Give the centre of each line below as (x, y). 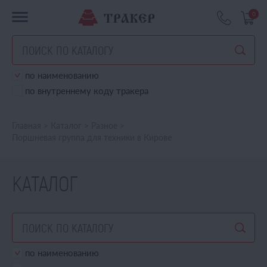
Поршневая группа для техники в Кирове (92, 137)
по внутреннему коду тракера (87, 91)
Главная (27, 125)
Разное (104, 125)
